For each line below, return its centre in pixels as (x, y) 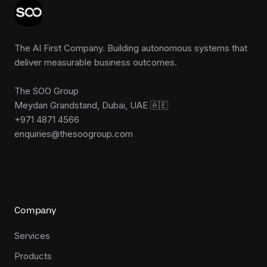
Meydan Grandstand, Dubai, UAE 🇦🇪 (91, 105)
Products (33, 256)
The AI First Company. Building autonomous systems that (131, 48)
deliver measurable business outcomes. (96, 62)
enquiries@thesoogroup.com (74, 134)
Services (32, 236)
